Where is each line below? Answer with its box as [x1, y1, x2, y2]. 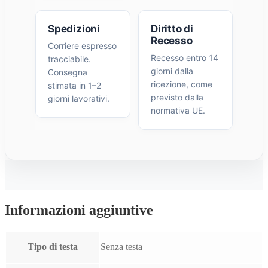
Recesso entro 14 [151, 52, 218, 63]
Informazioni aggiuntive [5, 202, 153, 218]
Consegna [48, 66, 87, 77]
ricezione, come [151, 78, 212, 89]
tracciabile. [48, 53, 91, 64]
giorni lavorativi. [48, 93, 109, 103]
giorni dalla [151, 65, 193, 76]
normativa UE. [151, 105, 205, 115]
